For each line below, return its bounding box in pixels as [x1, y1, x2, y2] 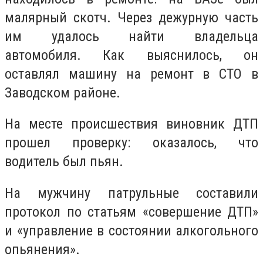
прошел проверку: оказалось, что [5, 134, 258, 151]
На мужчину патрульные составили [5, 184, 258, 201]
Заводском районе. [5, 84, 120, 101]
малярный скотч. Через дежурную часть [5, 9, 258, 26]
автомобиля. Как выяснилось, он [5, 46, 258, 63]
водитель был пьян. [5, 153, 123, 170]
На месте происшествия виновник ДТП [5, 116, 258, 133]
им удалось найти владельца [5, 28, 258, 45]
